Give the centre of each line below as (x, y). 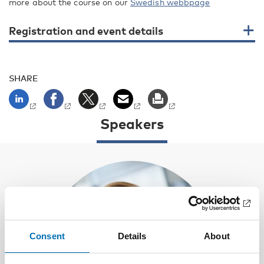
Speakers (132, 123)
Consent (47, 236)
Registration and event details (86, 31)
